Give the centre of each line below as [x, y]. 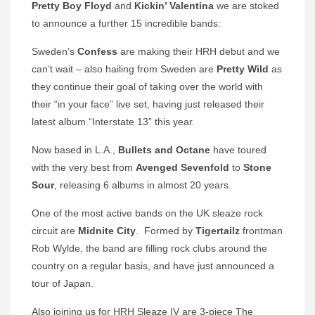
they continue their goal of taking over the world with [147, 86]
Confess [96, 51]
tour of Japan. [63, 283]
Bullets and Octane [164, 149]
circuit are [55, 230]
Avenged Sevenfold [182, 167]
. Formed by [166, 230]
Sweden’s [53, 51]
